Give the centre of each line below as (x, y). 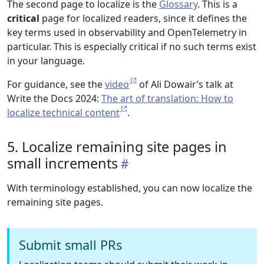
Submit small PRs (70, 245)
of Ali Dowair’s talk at (185, 84)
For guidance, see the (56, 84)
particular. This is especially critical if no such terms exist (132, 47)
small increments (62, 163)
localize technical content (63, 113)
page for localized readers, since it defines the (143, 18)
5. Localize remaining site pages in (117, 147)
